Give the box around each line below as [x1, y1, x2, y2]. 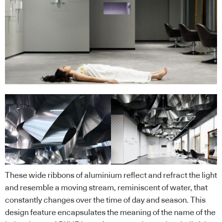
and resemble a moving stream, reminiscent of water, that [5, 184, 208, 192]
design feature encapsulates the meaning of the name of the [5, 209, 216, 217]
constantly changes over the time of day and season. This [5, 196, 206, 205]
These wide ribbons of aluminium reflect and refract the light [5, 171, 217, 180]
